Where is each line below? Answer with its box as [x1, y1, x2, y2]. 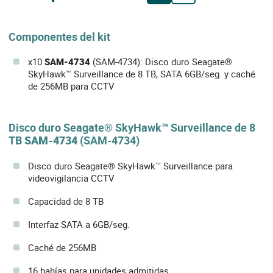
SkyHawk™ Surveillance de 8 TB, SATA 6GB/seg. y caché [28, 68, 255, 80]
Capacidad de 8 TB [28, 194, 104, 207]
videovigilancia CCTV [28, 171, 115, 184]
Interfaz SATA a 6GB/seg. [28, 218, 130, 230]
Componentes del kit [9, 29, 110, 44]
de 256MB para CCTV [28, 80, 115, 93]
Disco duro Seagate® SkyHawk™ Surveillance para [28, 159, 233, 172]
